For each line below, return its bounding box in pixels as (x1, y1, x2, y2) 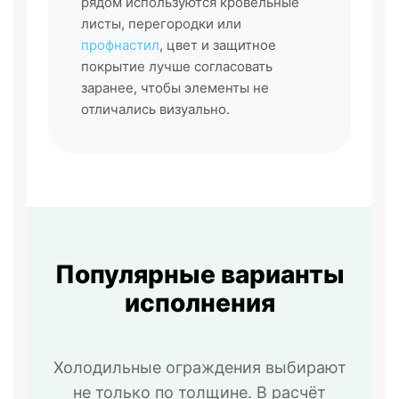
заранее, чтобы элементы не (81, 79, 269, 97)
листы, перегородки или (81, 15, 241, 33)
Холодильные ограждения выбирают (53, 357, 346, 377)
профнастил (81, 37, 159, 54)
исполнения (124, 288, 275, 319)
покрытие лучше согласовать (81, 58, 273, 76)
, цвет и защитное (159, 37, 276, 54)
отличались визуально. (81, 101, 230, 118)
